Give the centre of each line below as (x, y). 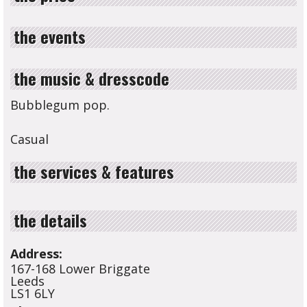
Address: (36, 254)
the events (50, 36)
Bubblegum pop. (60, 105)
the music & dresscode (91, 78)
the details (50, 220)
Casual (29, 139)
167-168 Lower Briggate (80, 269)
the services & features (94, 171)
